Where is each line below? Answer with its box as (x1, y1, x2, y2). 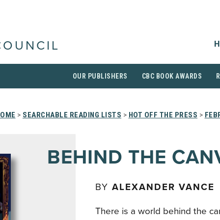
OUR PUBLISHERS (72, 72, 128, 80)
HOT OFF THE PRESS (128, 110, 197, 119)
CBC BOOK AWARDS (141, 72, 202, 80)
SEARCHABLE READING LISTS (23, 110, 121, 119)
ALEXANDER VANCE (112, 182, 215, 192)
